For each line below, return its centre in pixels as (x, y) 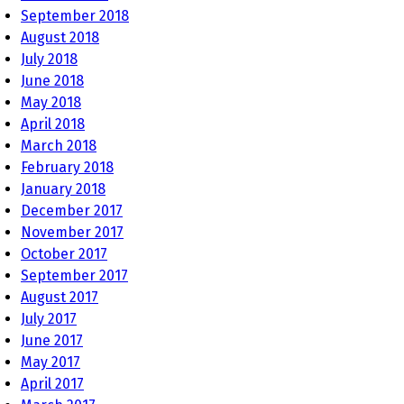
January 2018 (63, 188)
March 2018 (59, 145)
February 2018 (67, 167)
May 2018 (51, 102)
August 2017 (60, 297)
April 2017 (52, 383)
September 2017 (74, 275)
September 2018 (75, 15)
